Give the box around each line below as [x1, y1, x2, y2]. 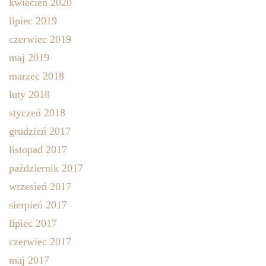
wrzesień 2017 [9, 180, 71, 192]
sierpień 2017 [9, 198, 67, 211]
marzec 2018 [9, 69, 64, 82]
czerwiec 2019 [9, 33, 71, 45]
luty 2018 [9, 88, 50, 100]
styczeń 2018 [9, 106, 65, 119]
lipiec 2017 [9, 217, 57, 229]
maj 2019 [9, 51, 49, 64]
